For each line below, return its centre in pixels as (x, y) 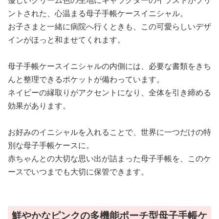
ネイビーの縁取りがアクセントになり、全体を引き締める (109, 92)
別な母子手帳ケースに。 (51, 145)
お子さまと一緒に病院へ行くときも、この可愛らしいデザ (109, 26)
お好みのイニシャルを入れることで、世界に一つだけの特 (109, 132)
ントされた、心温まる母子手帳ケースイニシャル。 (98, 13)
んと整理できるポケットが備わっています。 (86, 79)
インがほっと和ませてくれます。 (66, 40)
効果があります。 (39, 106)
